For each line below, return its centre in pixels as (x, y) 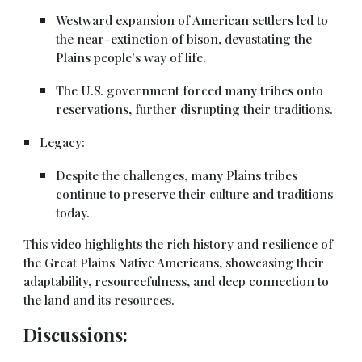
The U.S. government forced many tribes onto (190, 90)
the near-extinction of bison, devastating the (184, 38)
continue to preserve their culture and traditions (195, 194)
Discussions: (76, 334)
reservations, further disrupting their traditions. (195, 109)
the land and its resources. (99, 299)
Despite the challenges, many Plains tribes (177, 175)
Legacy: (63, 142)
